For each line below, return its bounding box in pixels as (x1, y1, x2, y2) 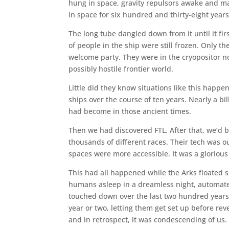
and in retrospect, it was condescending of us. (68, 214, 227, 224)
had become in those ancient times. (68, 106, 192, 116)
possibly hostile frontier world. (68, 63, 174, 74)
